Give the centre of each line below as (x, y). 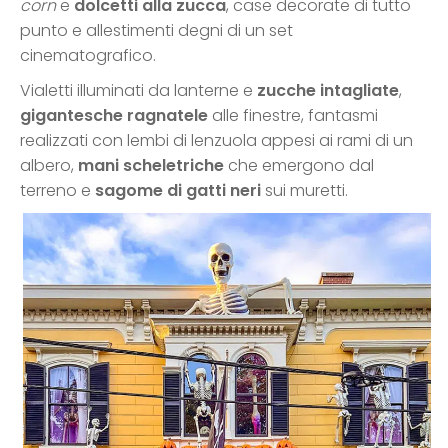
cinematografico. (88, 56)
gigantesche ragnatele (114, 116)
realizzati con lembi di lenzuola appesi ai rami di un (216, 141)
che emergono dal (299, 166)
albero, (49, 166)
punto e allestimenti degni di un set (156, 31)
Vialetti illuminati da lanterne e (138, 91)
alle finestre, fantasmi (293, 116)
